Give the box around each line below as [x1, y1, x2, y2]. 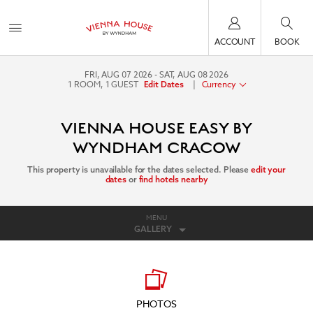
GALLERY [133, 224, 173, 234]
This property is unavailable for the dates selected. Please [27, 164, 251, 175]
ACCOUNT [214, 35, 256, 48]
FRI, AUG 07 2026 [85, 68, 153, 80]
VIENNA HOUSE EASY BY [61, 119, 252, 138]
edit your [250, 164, 286, 175]
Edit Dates [143, 79, 184, 89]
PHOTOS [136, 297, 177, 310]
